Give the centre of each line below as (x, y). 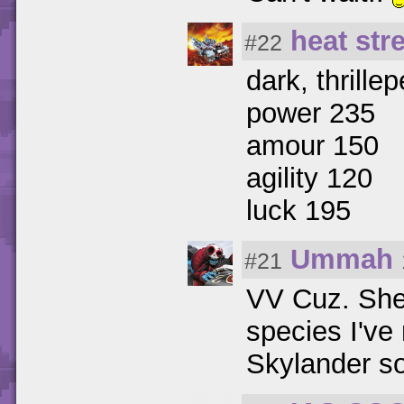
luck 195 (298, 210)
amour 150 (312, 145)
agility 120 (309, 178)
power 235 (311, 113)
